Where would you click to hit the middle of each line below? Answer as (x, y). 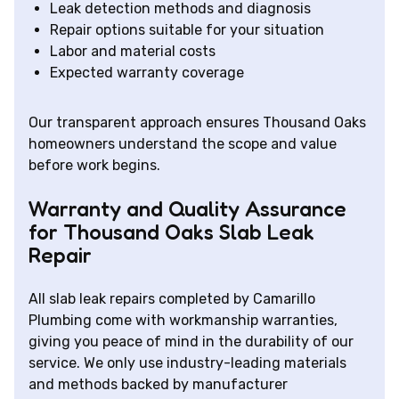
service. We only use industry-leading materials (187, 363)
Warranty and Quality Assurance (187, 209)
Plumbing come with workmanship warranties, (183, 321)
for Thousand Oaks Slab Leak (171, 232)
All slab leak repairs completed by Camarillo (172, 299)
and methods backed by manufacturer (158, 385)
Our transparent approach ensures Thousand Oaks (197, 123)
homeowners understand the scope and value (183, 144)
